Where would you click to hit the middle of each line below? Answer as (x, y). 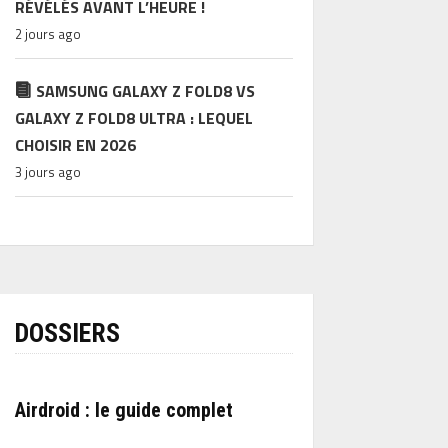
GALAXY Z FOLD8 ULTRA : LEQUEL (133, 118)
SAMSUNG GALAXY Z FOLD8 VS (145, 91)
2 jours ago (47, 34)
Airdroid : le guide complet (123, 410)
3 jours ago (47, 172)
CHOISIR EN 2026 (75, 145)
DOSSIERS (67, 333)
